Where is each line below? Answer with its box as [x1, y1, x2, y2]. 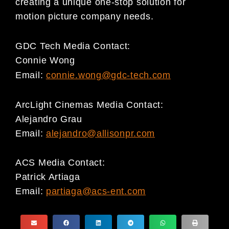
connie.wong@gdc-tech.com [45, 70, 171, 81]
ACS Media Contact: [15, 157, 105, 168]
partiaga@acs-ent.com [45, 186, 146, 197]
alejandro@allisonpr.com [45, 128, 155, 139]
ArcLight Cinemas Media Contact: [15, 99, 164, 110]
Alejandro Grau [15, 113, 82, 124]
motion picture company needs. [15, 11, 154, 22]
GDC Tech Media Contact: [15, 40, 131, 51]
